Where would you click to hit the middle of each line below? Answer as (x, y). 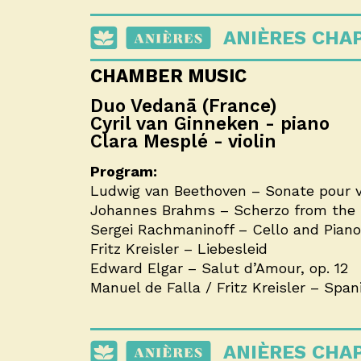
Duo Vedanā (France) (184, 105)
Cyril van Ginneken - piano (210, 123)
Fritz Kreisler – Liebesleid (179, 248)
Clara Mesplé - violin (183, 141)
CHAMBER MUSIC (168, 75)
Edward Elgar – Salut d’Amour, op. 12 (219, 268)
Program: (124, 171)
